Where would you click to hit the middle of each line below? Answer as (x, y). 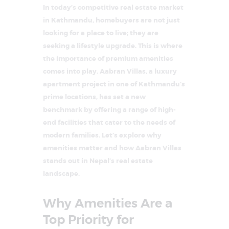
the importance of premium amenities (108, 59)
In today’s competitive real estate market (113, 8)
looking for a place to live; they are (101, 33)
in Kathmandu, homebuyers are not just (111, 20)
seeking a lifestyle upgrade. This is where (113, 46)
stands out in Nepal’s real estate (98, 161)
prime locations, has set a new (94, 97)
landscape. (61, 174)
